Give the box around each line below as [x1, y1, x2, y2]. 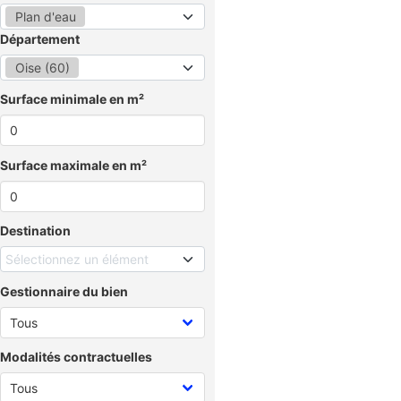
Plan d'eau [14, 8, 76, 24]
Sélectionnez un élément [5, 252, 149, 267]
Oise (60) [14, 59, 70, 75]
